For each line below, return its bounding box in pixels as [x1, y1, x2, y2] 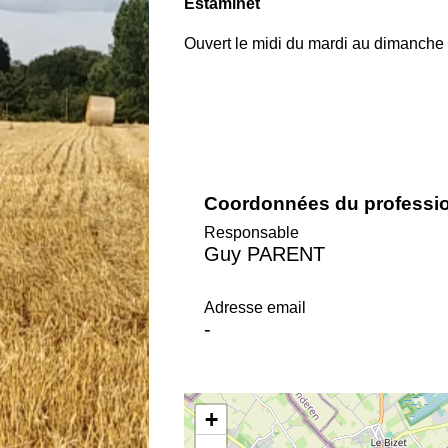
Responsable [204, 223, 300, 241]
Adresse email [204, 298, 307, 316]
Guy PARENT [204, 242, 326, 265]
